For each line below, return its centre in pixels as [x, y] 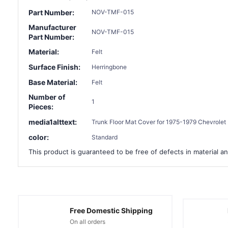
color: [39, 137]
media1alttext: [53, 122]
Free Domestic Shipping [111, 210]
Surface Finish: [54, 67]
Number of [47, 97]
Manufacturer [52, 27]
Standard [105, 137]
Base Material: [53, 82]
